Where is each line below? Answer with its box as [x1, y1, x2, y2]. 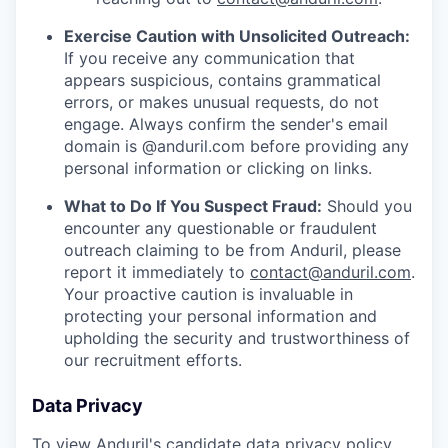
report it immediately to [64, 262, 250, 283]
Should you [322, 196, 412, 217]
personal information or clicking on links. [64, 158, 372, 179]
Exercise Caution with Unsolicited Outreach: [64, 26, 410, 47]
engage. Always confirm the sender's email [64, 114, 388, 135]
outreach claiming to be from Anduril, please [64, 240, 401, 261]
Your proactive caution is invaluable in [64, 284, 353, 305]
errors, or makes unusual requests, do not [64, 92, 379, 113]
